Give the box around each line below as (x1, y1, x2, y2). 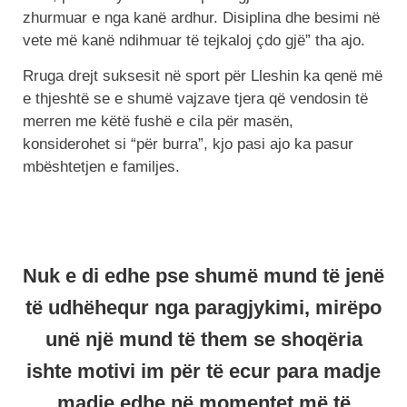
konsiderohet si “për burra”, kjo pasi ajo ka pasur (23, 135, 353, 154)
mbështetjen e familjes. (23, 158, 180, 176)
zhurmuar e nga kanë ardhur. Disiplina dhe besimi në (23, 8, 380, 26)
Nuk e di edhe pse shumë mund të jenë (23, 264, 384, 288)
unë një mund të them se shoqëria (45, 328, 362, 352)
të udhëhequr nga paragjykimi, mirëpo (25, 296, 382, 320)
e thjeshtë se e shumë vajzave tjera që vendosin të (23, 90, 368, 108)
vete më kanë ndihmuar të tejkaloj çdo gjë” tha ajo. (23, 31, 365, 49)
